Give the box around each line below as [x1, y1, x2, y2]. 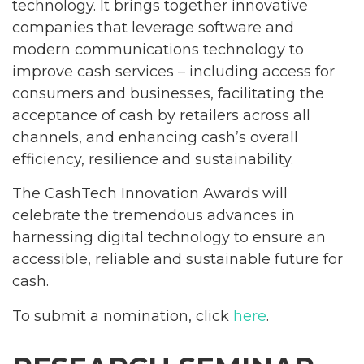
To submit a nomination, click [12, 306, 233, 325]
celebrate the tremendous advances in [12, 206, 295, 225]
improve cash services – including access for [12, 62, 335, 80]
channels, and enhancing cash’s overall [12, 128, 298, 146]
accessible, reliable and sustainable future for [12, 250, 343, 269]
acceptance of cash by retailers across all [12, 106, 310, 124]
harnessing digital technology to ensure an [12, 228, 326, 247]
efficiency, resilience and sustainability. [12, 149, 293, 168]
